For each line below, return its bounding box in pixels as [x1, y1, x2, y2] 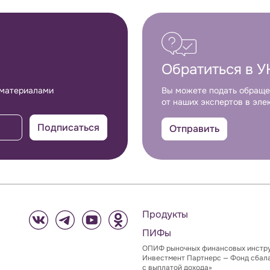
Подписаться [37, 121, 99, 134]
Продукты [142, 208, 188, 221]
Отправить [169, 122, 219, 135]
